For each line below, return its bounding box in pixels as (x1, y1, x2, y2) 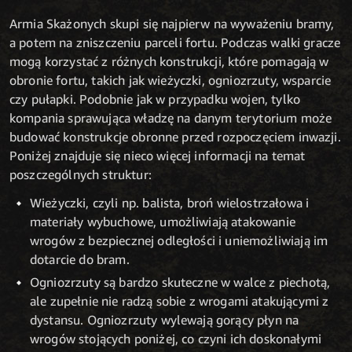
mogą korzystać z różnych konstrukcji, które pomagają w (9, 53, 329, 69)
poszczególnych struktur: (9, 166, 152, 182)
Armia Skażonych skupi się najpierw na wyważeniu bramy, (9, 15, 335, 31)
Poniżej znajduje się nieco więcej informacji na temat (9, 147, 306, 163)
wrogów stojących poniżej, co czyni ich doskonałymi (30, 331, 322, 347)
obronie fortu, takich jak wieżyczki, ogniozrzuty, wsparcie (9, 71, 332, 88)
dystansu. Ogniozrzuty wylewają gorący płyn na (30, 312, 299, 328)
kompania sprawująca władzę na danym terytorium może (9, 109, 332, 126)
